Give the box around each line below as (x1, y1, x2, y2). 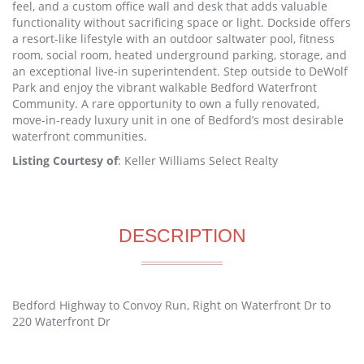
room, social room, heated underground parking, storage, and (12, 47, 347, 63)
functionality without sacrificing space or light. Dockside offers (12, 15, 351, 31)
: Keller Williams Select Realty (118, 153, 278, 169)
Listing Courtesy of (12, 153, 118, 169)
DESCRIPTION (118, 225, 246, 247)
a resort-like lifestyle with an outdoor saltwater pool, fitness (12, 31, 335, 47)
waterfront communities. (12, 128, 147, 145)
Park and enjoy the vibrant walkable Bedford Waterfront (12, 80, 317, 96)
